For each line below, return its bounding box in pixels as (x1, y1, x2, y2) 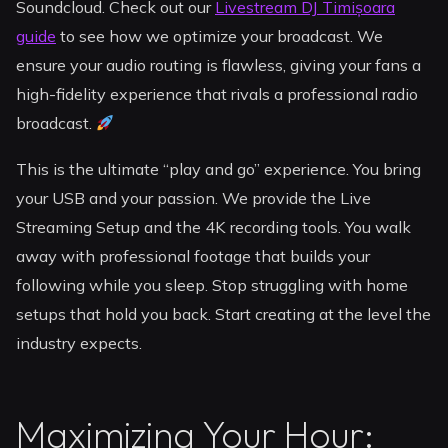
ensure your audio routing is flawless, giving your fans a (16, 55, 422, 76)
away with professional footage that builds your (16, 246, 371, 267)
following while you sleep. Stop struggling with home (16, 275, 409, 296)
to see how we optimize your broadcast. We (56, 26, 384, 47)
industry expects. (16, 333, 143, 354)
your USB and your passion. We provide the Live (16, 188, 372, 209)
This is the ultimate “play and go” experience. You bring (16, 159, 422, 180)
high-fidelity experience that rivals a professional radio (16, 84, 419, 105)
